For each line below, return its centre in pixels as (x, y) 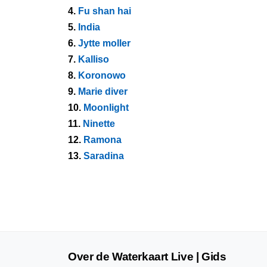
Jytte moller (104, 43)
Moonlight (106, 108)
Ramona (103, 140)
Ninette (99, 124)
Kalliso (94, 59)
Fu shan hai (105, 11)
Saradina (104, 156)
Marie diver (103, 91)
